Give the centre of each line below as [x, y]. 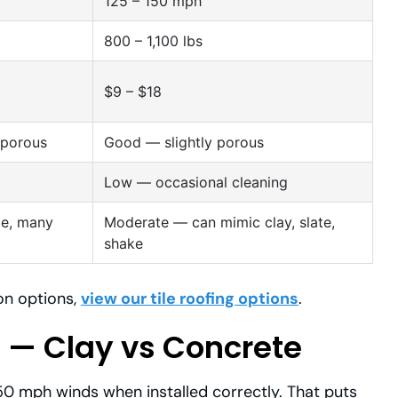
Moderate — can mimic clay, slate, [219, 223]
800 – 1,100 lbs [153, 41]
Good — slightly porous [184, 143]
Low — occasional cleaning [196, 183]
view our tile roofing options [190, 299]
